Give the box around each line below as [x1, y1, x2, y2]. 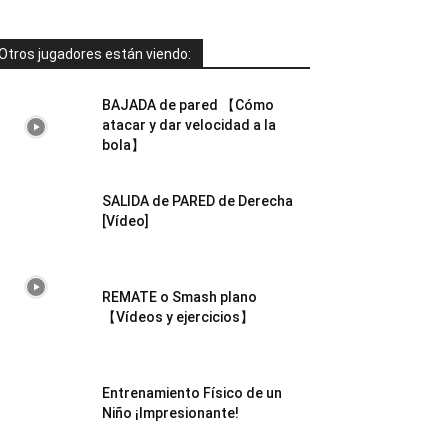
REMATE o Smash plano [102, 289, 257, 305]
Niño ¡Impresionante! [102, 405, 239, 421]
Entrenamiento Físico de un [102, 385, 282, 401]
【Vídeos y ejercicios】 [102, 309, 254, 325]
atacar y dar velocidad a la [102, 117, 276, 133]
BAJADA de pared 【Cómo [102, 97, 274, 113]
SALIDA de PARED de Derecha [102, 193, 293, 209]
